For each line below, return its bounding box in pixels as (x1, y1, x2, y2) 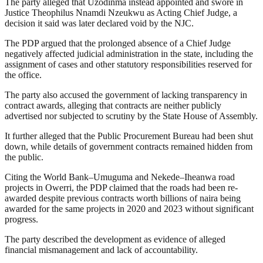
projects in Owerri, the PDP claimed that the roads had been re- (5, 183, 238, 193)
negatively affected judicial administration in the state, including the (5, 49, 253, 59)
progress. (5, 214, 38, 225)
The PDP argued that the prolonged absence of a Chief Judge (5, 38, 231, 49)
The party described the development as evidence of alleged (5, 234, 225, 245)
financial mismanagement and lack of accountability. (5, 245, 198, 255)
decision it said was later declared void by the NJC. (5, 18, 194, 29)
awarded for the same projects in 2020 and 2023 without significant (5, 204, 254, 214)
